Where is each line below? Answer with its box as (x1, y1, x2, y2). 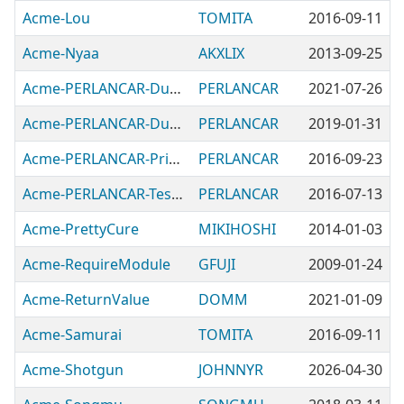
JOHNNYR (198, 360, 263, 380)
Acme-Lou (23, 8, 90, 28)
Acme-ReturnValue (23, 289, 150, 309)
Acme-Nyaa (23, 43, 99, 63)
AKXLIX (198, 43, 244, 63)
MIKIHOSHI (198, 219, 276, 239)
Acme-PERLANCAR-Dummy (170, 78, 181, 98)
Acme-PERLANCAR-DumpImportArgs (170, 114, 181, 133)
